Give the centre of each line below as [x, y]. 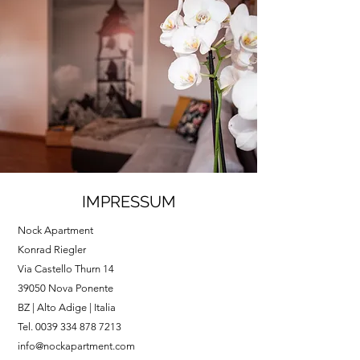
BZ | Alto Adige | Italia [67, 307]
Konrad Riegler [52, 250]
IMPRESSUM [129, 202]
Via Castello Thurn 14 [66, 269]
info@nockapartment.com [76, 346]
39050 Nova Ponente [65, 288]
